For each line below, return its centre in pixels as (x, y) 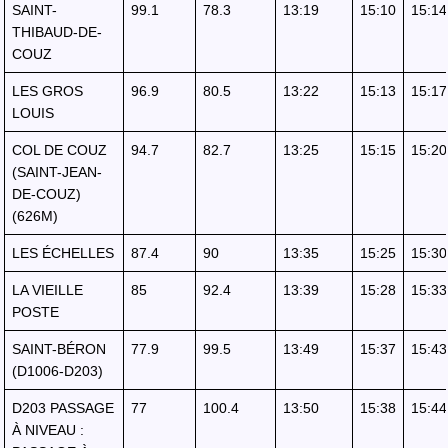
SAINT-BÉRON (59, 349)
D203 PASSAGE (63, 408)
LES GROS (47, 91)
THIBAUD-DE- (57, 32)
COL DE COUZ (59, 150)
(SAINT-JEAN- (57, 172)
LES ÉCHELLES (63, 253)
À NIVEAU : (48, 430)
